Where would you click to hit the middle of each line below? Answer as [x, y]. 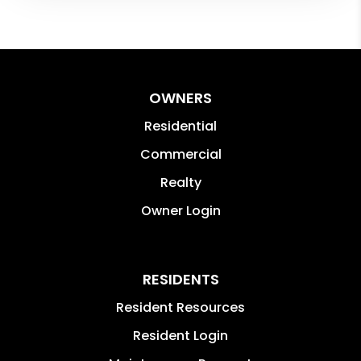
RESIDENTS [180, 279]
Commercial [180, 154]
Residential [180, 126]
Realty [180, 182]
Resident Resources [180, 307]
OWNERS [180, 98]
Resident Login [180, 335]
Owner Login [180, 210]
